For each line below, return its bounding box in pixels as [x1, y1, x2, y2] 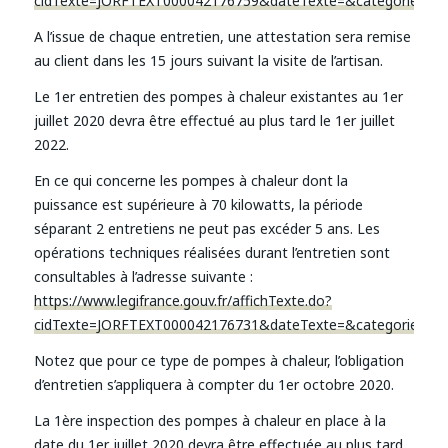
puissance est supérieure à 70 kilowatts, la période [33, 194, 363, 214]
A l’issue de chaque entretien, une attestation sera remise [33, 27, 411, 47]
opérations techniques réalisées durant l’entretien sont [33, 242, 390, 262]
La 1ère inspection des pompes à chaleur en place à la [33, 410, 386, 430]
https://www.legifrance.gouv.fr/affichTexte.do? [33, 290, 332, 310]
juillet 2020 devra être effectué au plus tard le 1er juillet [33, 111, 395, 131]
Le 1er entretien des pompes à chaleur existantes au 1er [33, 87, 403, 107]
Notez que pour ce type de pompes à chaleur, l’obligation [33, 350, 404, 370]
